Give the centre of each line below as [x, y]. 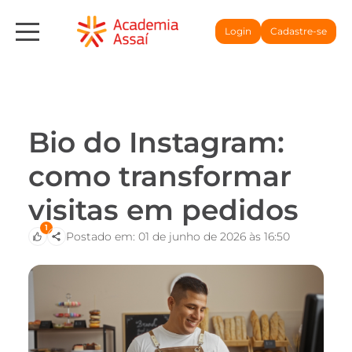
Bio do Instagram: [156, 142]
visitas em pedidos [163, 210]
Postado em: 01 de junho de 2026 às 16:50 [178, 236]
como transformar [160, 176]
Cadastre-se [299, 31]
